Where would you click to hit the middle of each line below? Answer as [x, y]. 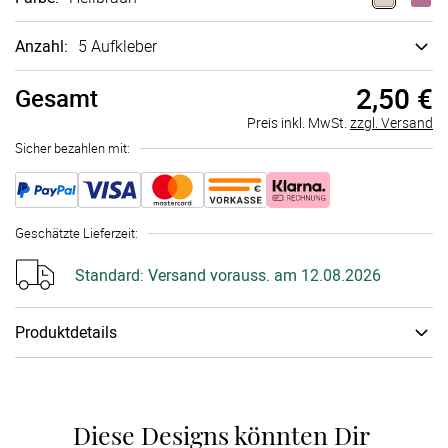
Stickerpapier [143, 376]
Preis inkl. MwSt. [298, 122]
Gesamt [56, 98]
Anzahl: [41, 46]
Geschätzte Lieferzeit [75, 233]
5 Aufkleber [117, 46]
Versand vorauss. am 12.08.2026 [262, 275]
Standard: [109, 275]
